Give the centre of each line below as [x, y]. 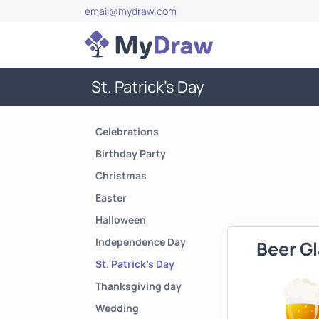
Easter [111, 198]
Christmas [121, 176]
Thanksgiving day [138, 286]
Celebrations [127, 131]
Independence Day [141, 242]
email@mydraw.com [131, 11]
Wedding [117, 308]
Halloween [121, 220]
